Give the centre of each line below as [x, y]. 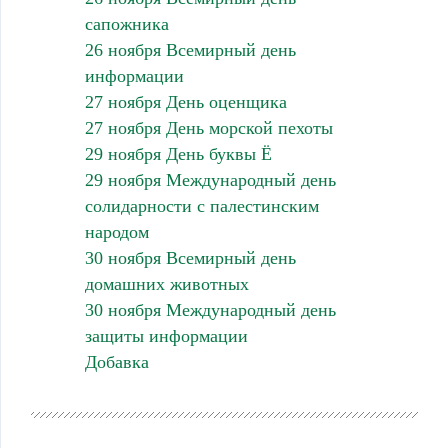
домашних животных [166, 284]
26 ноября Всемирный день [190, 50]
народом [116, 232]
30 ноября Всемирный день [190, 258]
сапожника [126, 24]
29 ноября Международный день [210, 180]
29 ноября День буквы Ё [178, 154]
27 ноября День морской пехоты [208, 128]
